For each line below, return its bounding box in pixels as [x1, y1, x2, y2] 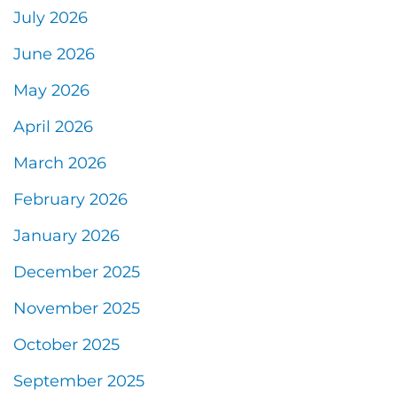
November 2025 [13, 298, 140, 318]
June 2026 [13, 43, 95, 64]
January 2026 [13, 225, 120, 245]
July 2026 [13, 7, 88, 27]
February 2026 [13, 189, 128, 209]
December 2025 [13, 261, 140, 282]
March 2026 [13, 152, 106, 173]
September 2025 [13, 370, 144, 391]
